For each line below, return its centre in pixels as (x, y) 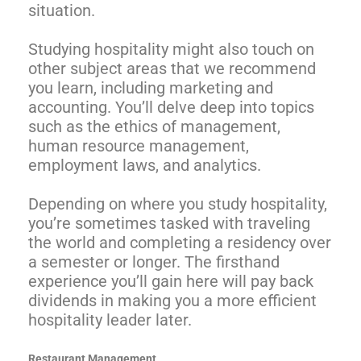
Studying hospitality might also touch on (171, 50)
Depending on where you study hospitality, (178, 204)
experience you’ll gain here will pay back (171, 282)
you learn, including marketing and (151, 88)
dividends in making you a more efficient (172, 301)
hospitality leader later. (110, 320)
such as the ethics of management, (154, 127)
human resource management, (139, 146)
